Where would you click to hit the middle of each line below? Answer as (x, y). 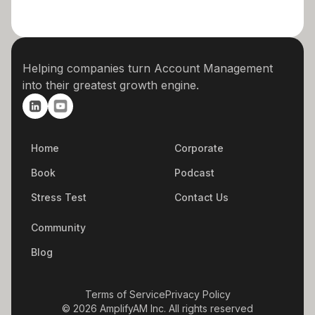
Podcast (194, 172)
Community (58, 227)
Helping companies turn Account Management (148, 68)
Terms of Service (125, 294)
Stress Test (59, 197)
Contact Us (201, 197)
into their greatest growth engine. (111, 85)
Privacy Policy (198, 294)
